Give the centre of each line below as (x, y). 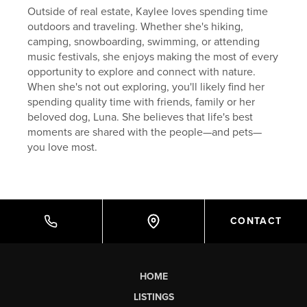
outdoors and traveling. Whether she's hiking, (136, 26)
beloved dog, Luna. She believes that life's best (140, 117)
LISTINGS (153, 297)
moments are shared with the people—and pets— (145, 132)
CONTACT (256, 221)
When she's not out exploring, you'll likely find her (146, 87)
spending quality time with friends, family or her (142, 102)
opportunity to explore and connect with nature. (142, 72)
